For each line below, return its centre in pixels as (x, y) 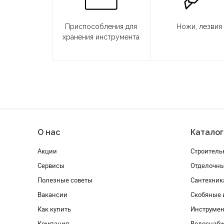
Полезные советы (65, 180)
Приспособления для (101, 27)
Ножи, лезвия (199, 27)
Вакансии (52, 195)
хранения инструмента (101, 37)
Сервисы (51, 166)
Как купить (54, 209)
